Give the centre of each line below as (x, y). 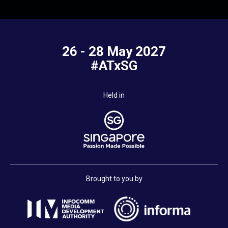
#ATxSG (114, 66)
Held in (114, 95)
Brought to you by (114, 179)
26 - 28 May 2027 (114, 52)
